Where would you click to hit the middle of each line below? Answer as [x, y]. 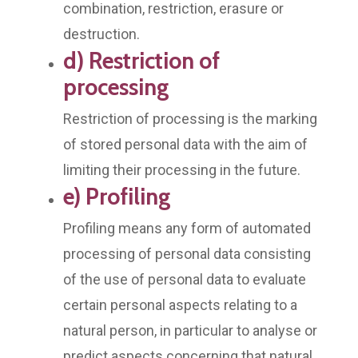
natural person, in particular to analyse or [190, 330]
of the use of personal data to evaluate [185, 279]
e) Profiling [117, 196]
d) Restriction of [141, 60]
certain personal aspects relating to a [180, 304]
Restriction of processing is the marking [190, 118]
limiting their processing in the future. [182, 169]
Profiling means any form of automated [187, 228]
